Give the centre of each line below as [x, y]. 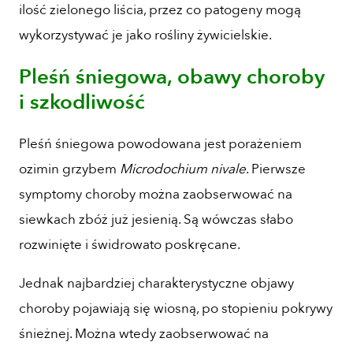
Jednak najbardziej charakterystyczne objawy [156, 283]
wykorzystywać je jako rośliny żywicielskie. [145, 35]
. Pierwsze [276, 169]
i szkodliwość [82, 102]
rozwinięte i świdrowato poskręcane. [130, 244]
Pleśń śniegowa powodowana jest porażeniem [160, 143]
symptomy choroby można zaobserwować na [156, 194]
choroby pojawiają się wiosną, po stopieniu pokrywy [176, 308]
